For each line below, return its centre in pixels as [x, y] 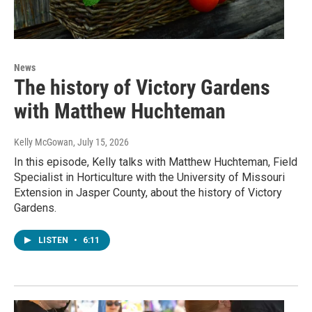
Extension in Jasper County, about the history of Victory [148, 193]
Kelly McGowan [44, 142]
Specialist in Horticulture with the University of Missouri [149, 178]
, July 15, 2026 [101, 142]
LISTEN [54, 241]
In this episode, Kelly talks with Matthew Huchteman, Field [156, 162]
